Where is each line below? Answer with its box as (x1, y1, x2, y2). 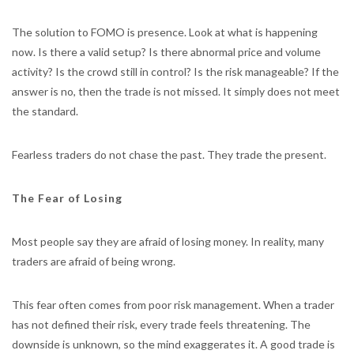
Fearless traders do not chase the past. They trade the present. (12, 148, 326, 161)
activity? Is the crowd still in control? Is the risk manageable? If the (12, 65, 339, 78)
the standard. (12, 104, 78, 118)
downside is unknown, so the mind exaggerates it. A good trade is (12, 337, 335, 351)
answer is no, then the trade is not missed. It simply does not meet (12, 85, 340, 98)
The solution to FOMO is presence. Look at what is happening (12, 25, 318, 39)
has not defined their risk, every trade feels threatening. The (12, 318, 311, 331)
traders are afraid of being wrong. (12, 254, 175, 268)
